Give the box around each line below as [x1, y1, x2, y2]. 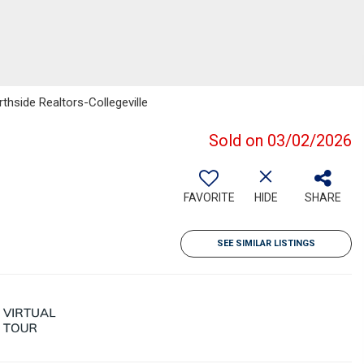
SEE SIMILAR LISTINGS [217, 238, 315, 249]
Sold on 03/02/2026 [209, 131, 352, 150]
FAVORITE [183, 191, 235, 204]
